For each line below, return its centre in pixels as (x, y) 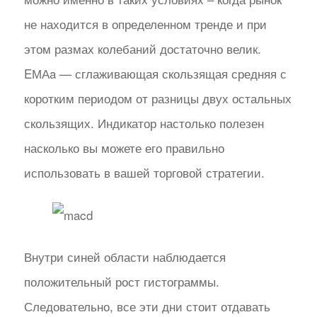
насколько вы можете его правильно (124, 148)
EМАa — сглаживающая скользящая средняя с (155, 74)
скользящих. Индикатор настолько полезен (144, 123)
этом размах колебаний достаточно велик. (142, 49)
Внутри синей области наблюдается (125, 257)
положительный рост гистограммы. (121, 282)
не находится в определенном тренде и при (145, 24)
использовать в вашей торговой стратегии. (144, 173)
